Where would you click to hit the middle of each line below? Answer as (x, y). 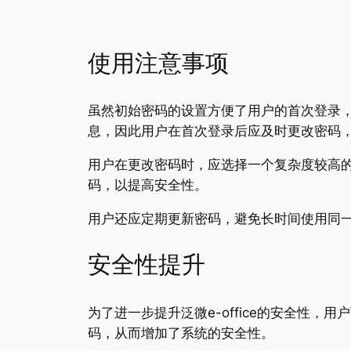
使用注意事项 (158, 63)
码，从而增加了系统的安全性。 (181, 333)
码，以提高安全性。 (148, 185)
